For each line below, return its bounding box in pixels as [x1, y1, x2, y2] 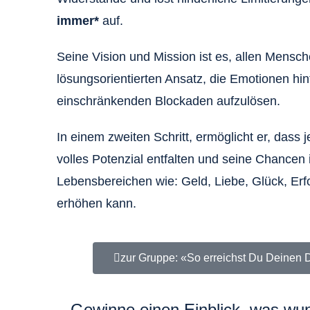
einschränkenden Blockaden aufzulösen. [57, 94, 280, 108]
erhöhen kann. [57, 197, 136, 210]
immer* [57, 14, 99, 28]
